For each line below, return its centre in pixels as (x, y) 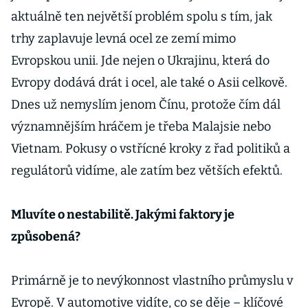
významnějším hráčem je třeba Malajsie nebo (141, 126)
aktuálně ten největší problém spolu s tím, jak (142, 16)
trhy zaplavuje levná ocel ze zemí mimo (123, 38)
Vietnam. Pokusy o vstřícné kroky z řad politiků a (151, 148)
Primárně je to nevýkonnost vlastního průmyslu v (152, 280)
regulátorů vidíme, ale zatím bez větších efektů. (148, 170)
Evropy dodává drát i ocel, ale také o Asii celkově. (149, 82)
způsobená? (47, 236)
